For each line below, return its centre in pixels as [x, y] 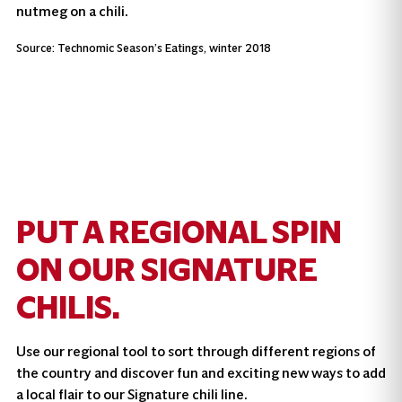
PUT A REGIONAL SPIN [179, 232]
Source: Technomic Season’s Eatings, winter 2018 [143, 48]
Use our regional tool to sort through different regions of [196, 351]
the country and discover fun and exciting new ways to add [201, 372]
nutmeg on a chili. [72, 11]
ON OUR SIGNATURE [166, 270]
